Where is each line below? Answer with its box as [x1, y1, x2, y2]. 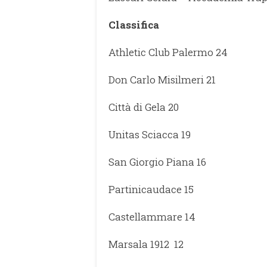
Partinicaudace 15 [108, 182, 194, 196]
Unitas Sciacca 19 [108, 127, 191, 141]
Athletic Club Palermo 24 [108, 45, 228, 59]
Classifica [108, 17, 159, 32]
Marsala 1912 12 [108, 237, 184, 251]
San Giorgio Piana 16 [108, 154, 206, 169]
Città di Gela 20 [108, 100, 179, 114]
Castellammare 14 [108, 209, 195, 223]
